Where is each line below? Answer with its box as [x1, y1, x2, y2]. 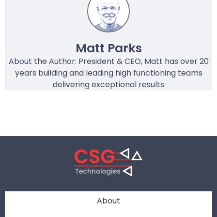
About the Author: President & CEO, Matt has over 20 [8, 56, 209, 67]
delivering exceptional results [53, 79, 164, 91]
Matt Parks [75, 40, 142, 57]
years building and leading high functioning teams [15, 67, 202, 79]
